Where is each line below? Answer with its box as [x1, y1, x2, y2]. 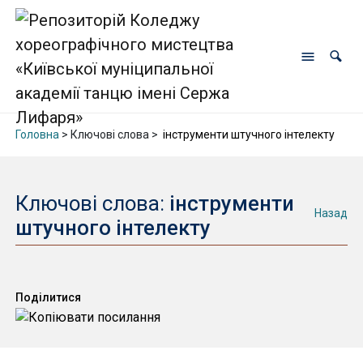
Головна [15, 128, 59, 142]
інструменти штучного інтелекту [160, 128, 335, 142]
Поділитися [15, 290, 81, 304]
